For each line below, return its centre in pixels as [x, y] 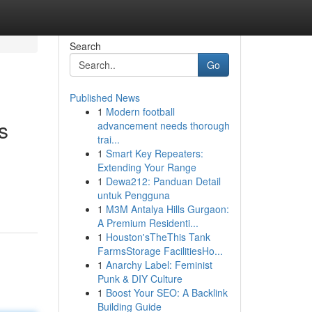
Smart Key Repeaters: [154, 153]
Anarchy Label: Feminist [159, 265]
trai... [108, 139]
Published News [104, 97]
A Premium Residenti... [148, 223]
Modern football [140, 111]
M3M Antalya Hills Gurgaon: [167, 209]
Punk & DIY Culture [140, 279]
